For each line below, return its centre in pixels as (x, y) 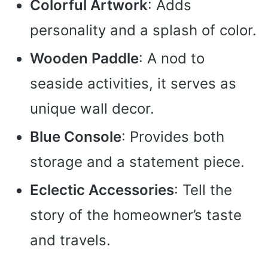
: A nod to (172, 59)
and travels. (70, 240)
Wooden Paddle (84, 59)
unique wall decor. (92, 109)
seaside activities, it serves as (133, 84)
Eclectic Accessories (102, 190)
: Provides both (173, 137)
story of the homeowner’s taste (136, 215)
